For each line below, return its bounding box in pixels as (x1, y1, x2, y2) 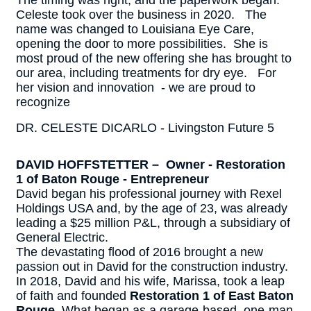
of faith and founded (16, 289, 130, 303)
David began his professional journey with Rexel (16, 187, 282, 201)
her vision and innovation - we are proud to (16, 81, 255, 94)
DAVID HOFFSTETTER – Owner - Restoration (16, 158, 285, 171)
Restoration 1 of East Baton (130, 289, 294, 303)
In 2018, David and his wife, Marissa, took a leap (16, 274, 285, 288)
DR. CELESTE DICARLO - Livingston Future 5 (16, 121, 278, 135)
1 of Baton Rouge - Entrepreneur (16, 172, 209, 186)
